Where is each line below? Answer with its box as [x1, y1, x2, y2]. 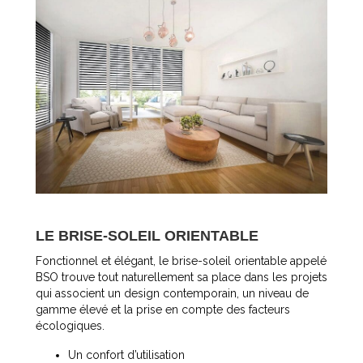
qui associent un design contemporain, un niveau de [36, 286, 309, 300]
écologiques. [36, 318, 105, 332]
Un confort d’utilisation [68, 348, 185, 361]
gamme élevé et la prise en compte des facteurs [36, 302, 290, 316]
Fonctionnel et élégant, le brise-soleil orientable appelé [36, 254, 327, 267]
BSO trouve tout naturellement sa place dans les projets [36, 270, 327, 284]
